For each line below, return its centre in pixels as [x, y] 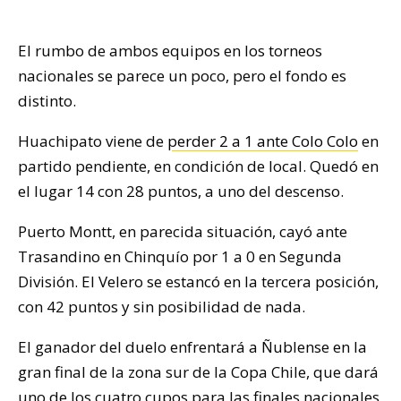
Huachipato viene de [93, 141]
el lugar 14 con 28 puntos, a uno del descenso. [181, 191]
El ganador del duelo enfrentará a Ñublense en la [192, 346]
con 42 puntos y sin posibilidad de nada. [162, 306]
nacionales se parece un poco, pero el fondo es [182, 75]
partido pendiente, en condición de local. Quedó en [198, 166]
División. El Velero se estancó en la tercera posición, [198, 281]
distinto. [47, 100]
